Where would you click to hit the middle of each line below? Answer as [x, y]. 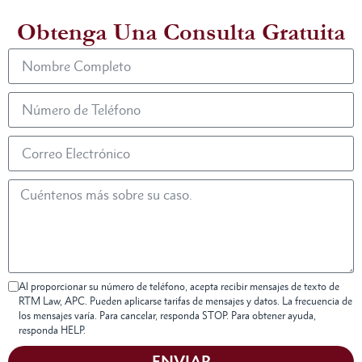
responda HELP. [52, 330]
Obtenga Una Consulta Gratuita [181, 33]
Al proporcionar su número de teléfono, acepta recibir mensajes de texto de [179, 287]
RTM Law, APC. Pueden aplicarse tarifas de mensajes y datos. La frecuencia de [185, 301]
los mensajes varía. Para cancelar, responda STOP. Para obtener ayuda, [167, 316]
